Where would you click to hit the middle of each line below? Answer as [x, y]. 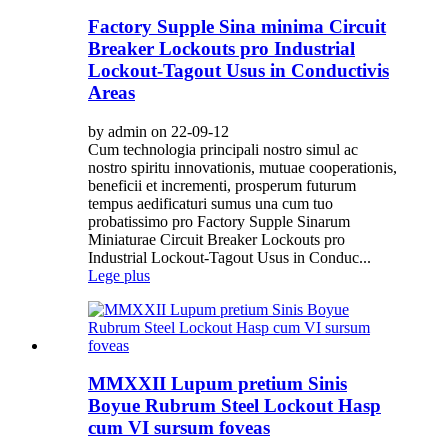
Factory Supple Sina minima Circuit [237, 26]
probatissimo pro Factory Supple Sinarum [219, 221]
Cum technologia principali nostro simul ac [223, 149]
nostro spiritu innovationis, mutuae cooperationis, [242, 167]
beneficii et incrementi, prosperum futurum [222, 185]
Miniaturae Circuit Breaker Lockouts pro [216, 239]
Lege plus [119, 275]
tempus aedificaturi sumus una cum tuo [210, 203]
